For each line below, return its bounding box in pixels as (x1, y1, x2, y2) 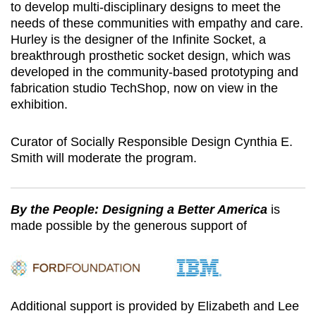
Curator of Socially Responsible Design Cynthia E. (11, 134, 293, 149)
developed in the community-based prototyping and (11, 64, 298, 79)
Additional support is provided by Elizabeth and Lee (11, 298, 299, 313)
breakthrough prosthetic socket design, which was (11, 48, 291, 63)
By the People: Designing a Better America (11, 202, 267, 217)
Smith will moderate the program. (11, 150, 197, 165)
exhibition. (11, 97, 68, 111)
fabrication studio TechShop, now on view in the (11, 80, 278, 95)
